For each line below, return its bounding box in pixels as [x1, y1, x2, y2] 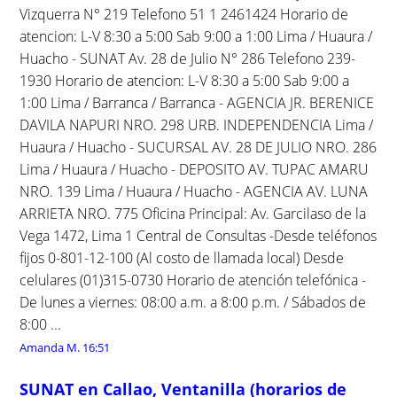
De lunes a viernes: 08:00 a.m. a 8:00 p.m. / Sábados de [19, 292, 367, 312]
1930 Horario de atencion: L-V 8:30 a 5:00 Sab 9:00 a [19, 70, 350, 90]
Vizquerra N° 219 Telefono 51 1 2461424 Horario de [19, 4, 349, 24]
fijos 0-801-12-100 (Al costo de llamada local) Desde [19, 247, 345, 268]
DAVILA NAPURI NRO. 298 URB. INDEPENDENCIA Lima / [19, 114, 374, 135]
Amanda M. [19, 339, 81, 355]
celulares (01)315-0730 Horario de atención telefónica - [19, 269, 367, 290]
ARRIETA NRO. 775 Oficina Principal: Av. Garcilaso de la [19, 203, 367, 223]
